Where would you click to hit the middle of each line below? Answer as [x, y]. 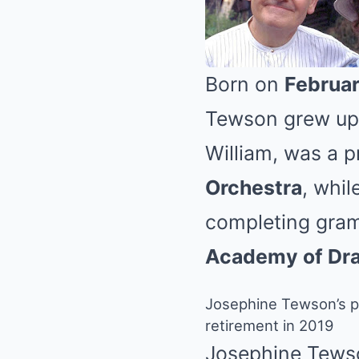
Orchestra [254, 187]
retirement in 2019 [269, 325]
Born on [245, 84]
